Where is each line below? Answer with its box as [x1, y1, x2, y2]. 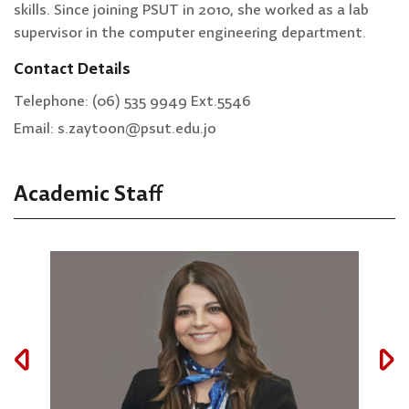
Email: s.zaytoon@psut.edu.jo [14, 117, 216, 141]
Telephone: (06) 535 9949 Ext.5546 [14, 89, 251, 113]
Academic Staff [14, 177, 163, 212]
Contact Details [14, 57, 131, 82]
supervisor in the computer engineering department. [14, 21, 366, 45]
